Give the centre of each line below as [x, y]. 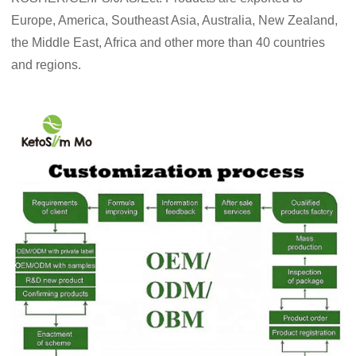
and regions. [46, 65]
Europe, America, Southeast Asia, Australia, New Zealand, [175, 21]
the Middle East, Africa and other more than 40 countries [168, 43]
